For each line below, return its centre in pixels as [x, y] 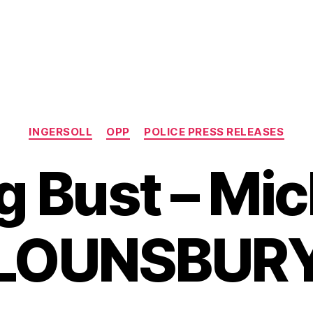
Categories [187, 125]
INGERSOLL [61, 132]
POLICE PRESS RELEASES [214, 132]
